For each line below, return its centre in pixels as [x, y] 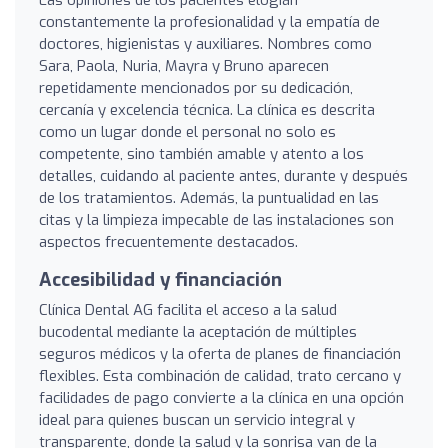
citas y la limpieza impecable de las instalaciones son [216, 219]
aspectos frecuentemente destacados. [168, 241]
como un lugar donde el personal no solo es [187, 131]
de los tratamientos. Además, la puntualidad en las [209, 197]
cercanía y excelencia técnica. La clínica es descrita [207, 109]
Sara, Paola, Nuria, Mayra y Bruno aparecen [184, 65]
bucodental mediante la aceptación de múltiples [198, 331]
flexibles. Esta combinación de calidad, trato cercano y [220, 375]
